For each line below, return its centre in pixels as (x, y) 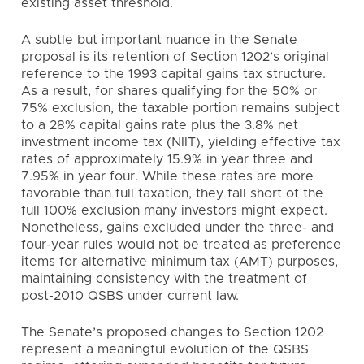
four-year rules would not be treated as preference (181, 245)
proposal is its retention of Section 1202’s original (175, 57)
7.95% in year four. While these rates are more (167, 176)
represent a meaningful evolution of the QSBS (165, 349)
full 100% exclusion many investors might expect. (174, 210)
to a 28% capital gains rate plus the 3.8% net (160, 125)
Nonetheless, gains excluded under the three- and (178, 227)
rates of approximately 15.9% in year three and (167, 159)
